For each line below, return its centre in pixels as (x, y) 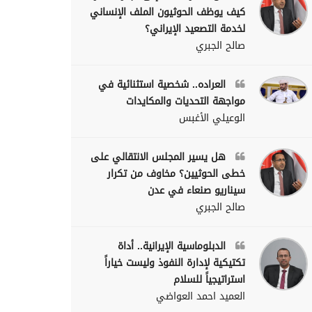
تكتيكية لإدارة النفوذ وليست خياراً (175, 263)
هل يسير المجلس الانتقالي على (160, 157)
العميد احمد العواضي (201, 296)
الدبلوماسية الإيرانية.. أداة (173, 246)
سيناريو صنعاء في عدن (196, 190)
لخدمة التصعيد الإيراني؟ (195, 29)
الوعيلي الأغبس (212, 118)
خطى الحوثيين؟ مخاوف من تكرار (176, 173)
